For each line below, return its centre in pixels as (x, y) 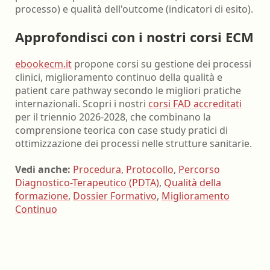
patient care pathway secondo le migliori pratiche (128, 90)
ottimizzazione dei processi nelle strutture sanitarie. (133, 143)
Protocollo (150, 169)
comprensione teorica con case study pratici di (121, 130)
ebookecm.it (43, 64)
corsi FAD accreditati (195, 103)
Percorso (199, 169)
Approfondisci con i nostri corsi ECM (134, 36)
